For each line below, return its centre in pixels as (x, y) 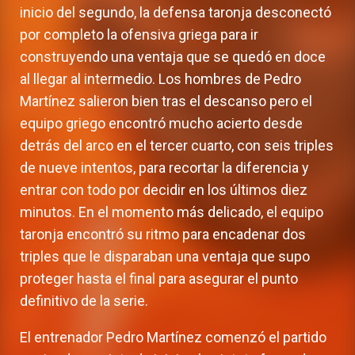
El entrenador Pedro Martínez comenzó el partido (173, 338)
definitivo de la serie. (84, 301)
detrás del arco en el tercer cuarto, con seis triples (177, 146)
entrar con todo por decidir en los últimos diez (164, 190)
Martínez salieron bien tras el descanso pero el (166, 101)
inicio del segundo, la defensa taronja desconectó (176, 13)
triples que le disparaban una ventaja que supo (165, 257)
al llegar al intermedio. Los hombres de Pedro (160, 79)
